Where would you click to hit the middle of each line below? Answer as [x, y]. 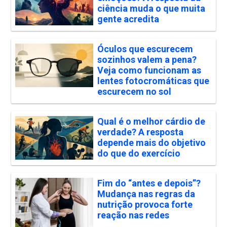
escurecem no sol [134, 92]
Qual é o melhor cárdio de [151, 122]
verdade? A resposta [140, 132]
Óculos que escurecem [145, 49]
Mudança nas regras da [146, 194]
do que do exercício [139, 154]
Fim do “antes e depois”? [149, 183]
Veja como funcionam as [149, 70]
